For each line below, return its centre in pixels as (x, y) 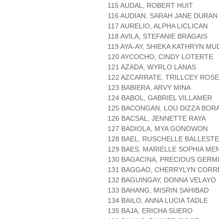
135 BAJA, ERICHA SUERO (150, 211)
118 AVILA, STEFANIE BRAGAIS (157, 36)
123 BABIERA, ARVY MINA (149, 88)
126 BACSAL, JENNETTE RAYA (157, 119)
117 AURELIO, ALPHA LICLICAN (158, 26)
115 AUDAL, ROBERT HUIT (150, 6)
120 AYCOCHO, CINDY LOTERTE (160, 57)
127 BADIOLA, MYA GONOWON (158, 129)
